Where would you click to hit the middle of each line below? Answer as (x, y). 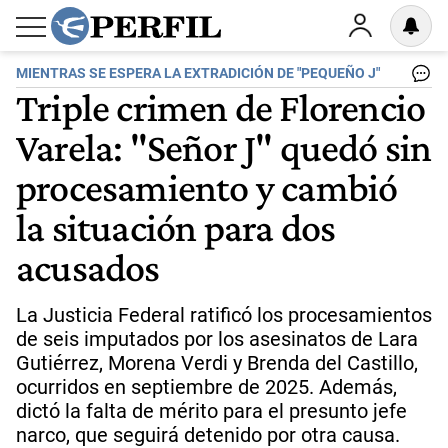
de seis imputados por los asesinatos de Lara (217, 339)
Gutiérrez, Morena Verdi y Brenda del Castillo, (217, 363)
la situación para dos (176, 227)
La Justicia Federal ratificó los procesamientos (224, 315)
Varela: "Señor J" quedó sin (224, 147)
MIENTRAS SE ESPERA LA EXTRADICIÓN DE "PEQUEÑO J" (198, 73)
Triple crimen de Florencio (221, 107)
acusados (88, 267)
